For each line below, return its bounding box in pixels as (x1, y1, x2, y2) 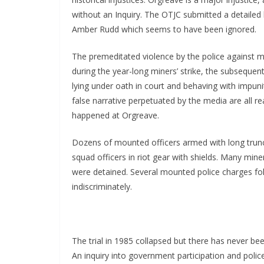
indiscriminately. (72, 181, 132, 193)
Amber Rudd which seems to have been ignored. (72, 24, 256, 35)
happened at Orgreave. (72, 110, 159, 121)
